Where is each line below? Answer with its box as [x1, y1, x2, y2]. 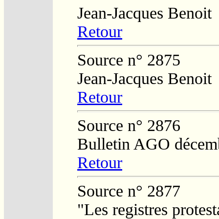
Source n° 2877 [77, 181, 180, 200]
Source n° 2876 [77, 116, 180, 134]
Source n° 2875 [77, 50, 180, 69]
